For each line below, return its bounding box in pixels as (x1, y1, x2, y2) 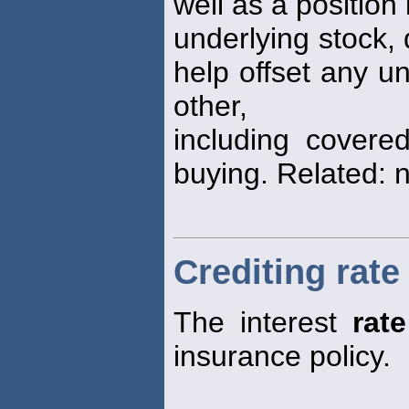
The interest (173, 305, 352, 339)
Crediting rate (173, 252, 400, 291)
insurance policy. (173, 339, 391, 372)
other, (173, 89, 247, 122)
